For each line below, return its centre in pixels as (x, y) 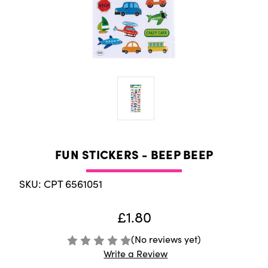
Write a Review (136, 254)
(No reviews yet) (166, 239)
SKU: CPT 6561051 (61, 184)
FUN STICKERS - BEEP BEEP (134, 154)
